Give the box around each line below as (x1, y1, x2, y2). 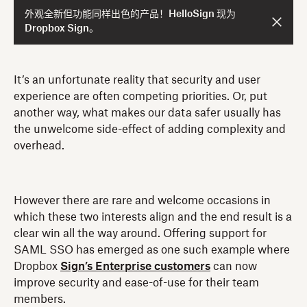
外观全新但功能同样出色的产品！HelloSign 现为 (25, 9, 236, 19)
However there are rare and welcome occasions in (14, 195, 271, 206)
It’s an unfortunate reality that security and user (14, 74, 260, 86)
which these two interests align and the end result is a (14, 211, 292, 223)
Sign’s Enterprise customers (60, 260, 210, 272)
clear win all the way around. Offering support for (14, 228, 267, 239)
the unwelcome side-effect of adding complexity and (14, 123, 286, 135)
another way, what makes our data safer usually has (14, 107, 281, 119)
